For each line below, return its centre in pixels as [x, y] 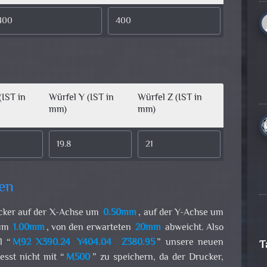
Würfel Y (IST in [81, 98]
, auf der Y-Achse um [181, 213]
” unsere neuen [190, 243]
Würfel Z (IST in [170, 98]
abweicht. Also [193, 228]
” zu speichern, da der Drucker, [158, 258]
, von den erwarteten [90, 228]
